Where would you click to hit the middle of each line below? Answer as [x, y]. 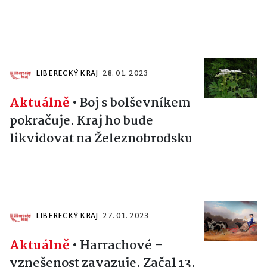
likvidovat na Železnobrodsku [101, 139]
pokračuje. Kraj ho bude [81, 121]
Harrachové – [121, 245]
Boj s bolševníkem [135, 103]
